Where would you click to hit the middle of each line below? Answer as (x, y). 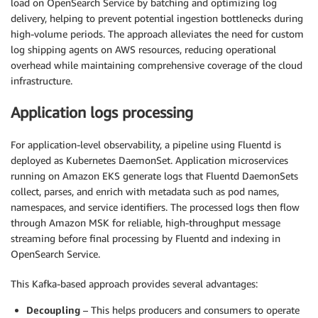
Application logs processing (102, 113)
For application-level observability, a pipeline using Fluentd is (146, 144)
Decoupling (53, 309)
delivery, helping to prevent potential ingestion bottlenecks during (157, 18)
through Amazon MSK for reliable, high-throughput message (146, 222)
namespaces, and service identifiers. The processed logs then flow (155, 207)
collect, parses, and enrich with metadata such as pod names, (145, 191)
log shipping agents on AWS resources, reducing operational (143, 49)
